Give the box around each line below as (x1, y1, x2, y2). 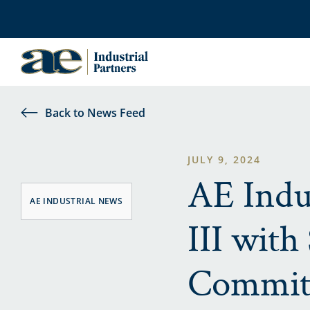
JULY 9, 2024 (187, 153, 261, 166)
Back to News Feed (45, 105, 145, 120)
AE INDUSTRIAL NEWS (30, 195, 123, 207)
